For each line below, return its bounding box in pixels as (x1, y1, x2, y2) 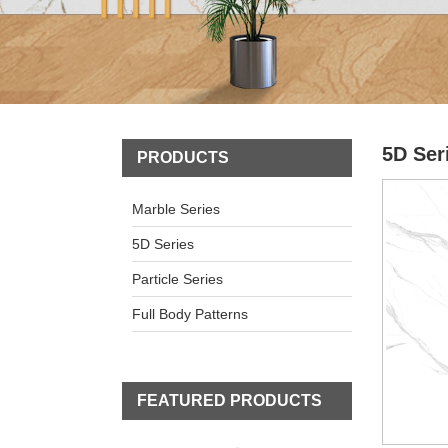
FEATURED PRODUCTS (137, 392, 322, 410)
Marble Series (132, 201, 220, 218)
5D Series (132, 236, 194, 253)
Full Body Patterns (132, 306, 248, 323)
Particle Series (132, 271, 223, 288)
